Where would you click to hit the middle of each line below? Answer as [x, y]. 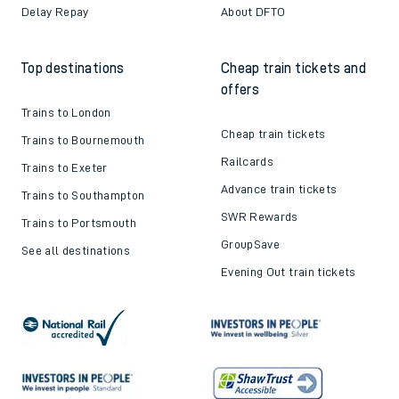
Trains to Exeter [65, 167]
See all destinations [76, 250]
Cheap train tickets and [294, 68]
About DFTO [253, 11]
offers [240, 90]
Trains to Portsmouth [79, 222]
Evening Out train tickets [289, 271]
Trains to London [66, 112]
